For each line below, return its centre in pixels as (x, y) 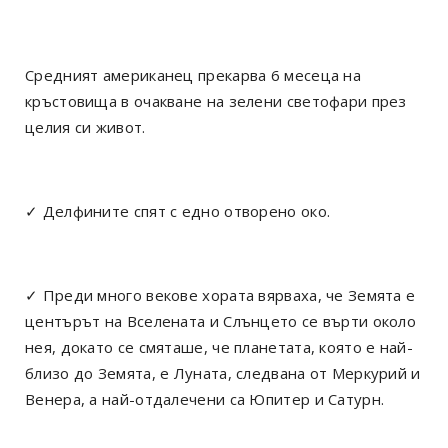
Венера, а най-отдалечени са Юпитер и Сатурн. (205, 398)
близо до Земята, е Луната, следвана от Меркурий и (223, 372)
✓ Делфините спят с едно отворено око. (178, 210)
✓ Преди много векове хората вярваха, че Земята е (220, 294)
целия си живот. (85, 126)
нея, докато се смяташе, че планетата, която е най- (219, 346)
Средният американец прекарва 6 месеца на (193, 74)
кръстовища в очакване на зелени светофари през (216, 100)
